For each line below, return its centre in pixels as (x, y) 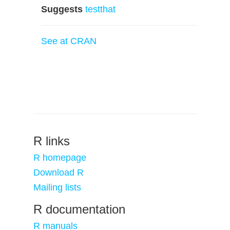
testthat (100, 9)
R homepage (60, 158)
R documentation (79, 209)
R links (52, 141)
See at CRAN (69, 41)
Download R (59, 172)
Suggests (62, 9)
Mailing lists (57, 187)
